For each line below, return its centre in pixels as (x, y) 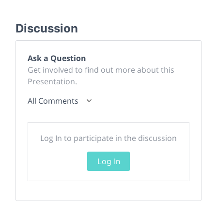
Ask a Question (57, 58)
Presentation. (52, 81)
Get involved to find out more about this (101, 70)
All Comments (53, 101)
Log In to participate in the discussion (108, 138)
